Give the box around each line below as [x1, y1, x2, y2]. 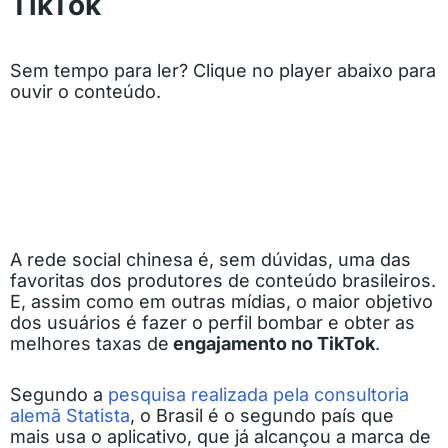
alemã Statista [10, 405, 130, 426]
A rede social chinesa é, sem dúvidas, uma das [10, 249, 411, 270]
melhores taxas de [10, 333, 169, 354]
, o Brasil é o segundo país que [130, 405, 394, 426]
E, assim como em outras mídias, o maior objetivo [10, 291, 433, 312]
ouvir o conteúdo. [10, 81, 161, 102]
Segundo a [10, 384, 108, 405]
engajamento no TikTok [169, 333, 375, 354]
